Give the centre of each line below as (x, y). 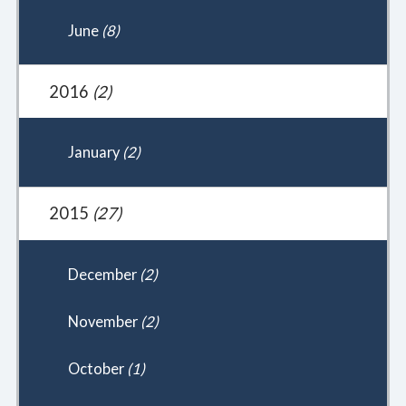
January (95, 152)
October (97, 369)
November (104, 322)
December (103, 275)
